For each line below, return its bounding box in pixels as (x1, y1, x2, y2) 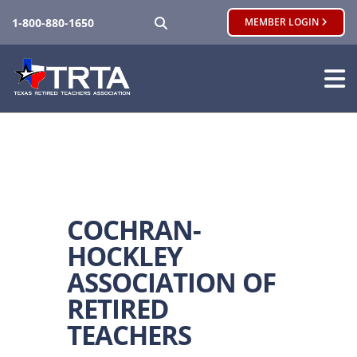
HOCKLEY (67, 238, 182, 274)
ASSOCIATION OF (67, 265, 276, 300)
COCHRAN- (67, 212, 201, 248)
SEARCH (166, 11, 222, 31)
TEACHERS (67, 317, 191, 353)
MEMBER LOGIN (245, 15, 321, 29)
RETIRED (67, 291, 168, 327)
